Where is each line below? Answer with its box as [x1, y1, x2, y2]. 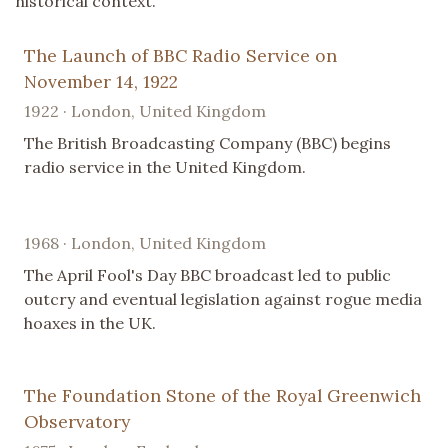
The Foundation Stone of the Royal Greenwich [24, 383, 421, 407]
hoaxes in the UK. [24, 312, 156, 333]
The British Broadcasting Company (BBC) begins [24, 132, 391, 153]
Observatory [24, 409, 130, 433]
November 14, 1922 [24, 69, 178, 93]
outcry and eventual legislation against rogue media [24, 288, 422, 309]
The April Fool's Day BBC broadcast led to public [24, 264, 391, 285]
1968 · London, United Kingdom [24, 232, 266, 253]
